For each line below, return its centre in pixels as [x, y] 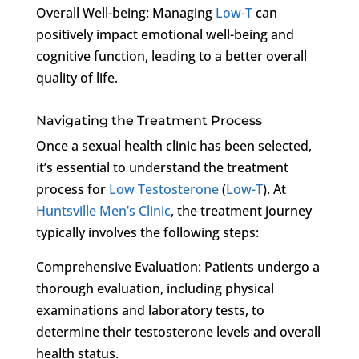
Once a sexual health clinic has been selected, [173, 145]
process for [72, 189]
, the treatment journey [241, 210]
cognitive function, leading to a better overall [171, 56]
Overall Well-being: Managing [125, 12]
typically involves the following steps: [147, 232]
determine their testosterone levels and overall [178, 331]
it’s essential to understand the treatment [162, 167]
